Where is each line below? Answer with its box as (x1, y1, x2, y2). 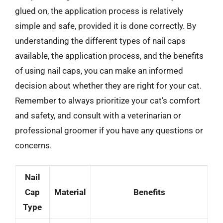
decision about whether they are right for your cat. (15, 80, 202, 91)
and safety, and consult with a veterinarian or (15, 110, 181, 120)
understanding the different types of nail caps (15, 35, 186, 46)
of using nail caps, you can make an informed (15, 65, 183, 76)
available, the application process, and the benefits (15, 50, 204, 61)
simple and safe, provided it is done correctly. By (15, 20, 196, 31)
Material (54, 187, 86, 197)
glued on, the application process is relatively (15, 5, 183, 16)
